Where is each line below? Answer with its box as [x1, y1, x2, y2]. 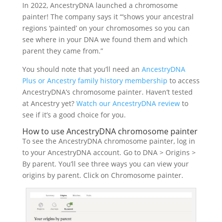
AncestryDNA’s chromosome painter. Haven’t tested [22, 87, 193, 97]
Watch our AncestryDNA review [76, 99, 180, 109]
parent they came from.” [22, 46, 103, 56]
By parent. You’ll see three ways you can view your [22, 159, 189, 169]
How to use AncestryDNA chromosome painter [22, 126, 198, 137]
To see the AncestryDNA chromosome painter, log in [22, 136, 195, 146]
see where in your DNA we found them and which [22, 35, 188, 45]
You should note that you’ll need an [22, 64, 142, 74]
